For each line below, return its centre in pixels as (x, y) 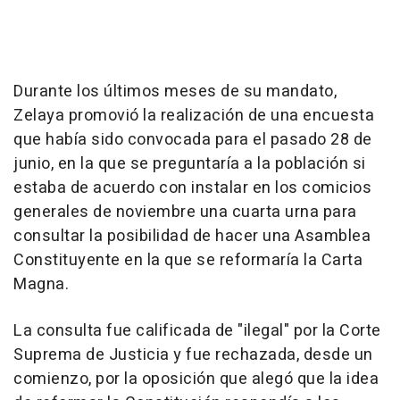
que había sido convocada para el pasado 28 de (193, 140)
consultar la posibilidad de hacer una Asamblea (192, 236)
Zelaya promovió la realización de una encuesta (194, 116)
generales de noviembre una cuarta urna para (185, 212)
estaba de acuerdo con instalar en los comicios (192, 188)
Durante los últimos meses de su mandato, (175, 92)
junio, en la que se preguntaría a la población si (190, 164)
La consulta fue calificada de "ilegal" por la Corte (197, 331)
